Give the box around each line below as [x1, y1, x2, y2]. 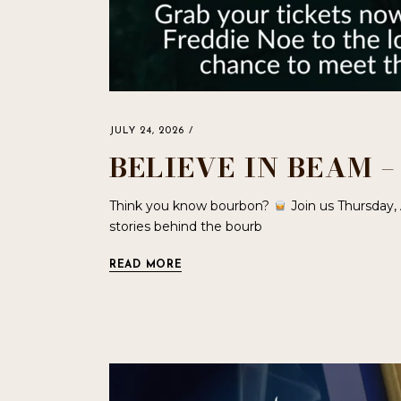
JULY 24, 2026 [109, 125, 184, 136]
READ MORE [109, 259, 183, 270]
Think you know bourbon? [109, 197, 273, 214]
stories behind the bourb [109, 218, 262, 235]
